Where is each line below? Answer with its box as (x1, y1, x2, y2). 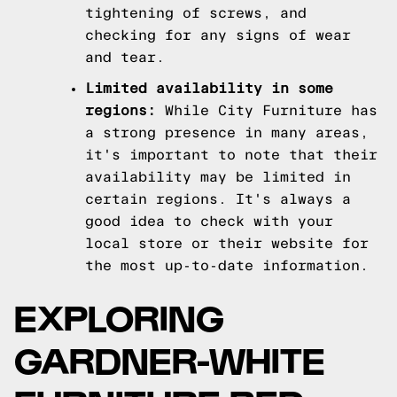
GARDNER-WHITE (14, 337, 325, 380)
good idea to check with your (85, 214, 333, 229)
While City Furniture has (156, 103, 378, 118)
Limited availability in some (85, 81, 333, 96)
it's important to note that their (85, 147, 378, 162)
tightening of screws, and (85, 5, 307, 20)
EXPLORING (14, 294, 224, 338)
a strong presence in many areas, (85, 125, 369, 140)
